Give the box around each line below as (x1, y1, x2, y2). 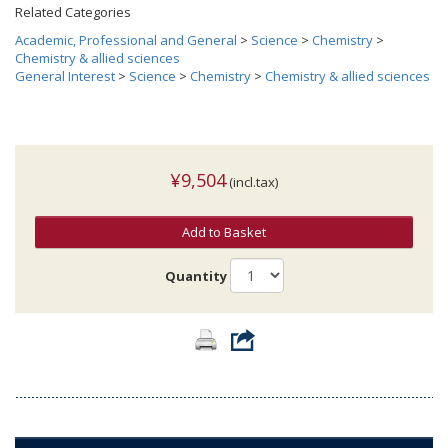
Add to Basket (182, 223, 266, 242)
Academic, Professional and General (15, 31, 237, 50)
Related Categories (15, 3, 131, 22)
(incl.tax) (226, 173, 278, 192)
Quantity (164, 266, 227, 285)
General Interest (15, 67, 115, 86)
